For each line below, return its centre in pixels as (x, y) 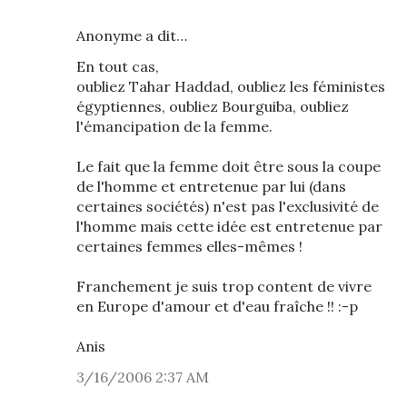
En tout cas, (118, 66)
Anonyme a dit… (132, 35)
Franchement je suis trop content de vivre (224, 286)
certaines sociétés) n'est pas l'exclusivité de (228, 206)
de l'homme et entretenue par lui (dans (211, 186)
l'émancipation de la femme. (174, 126)
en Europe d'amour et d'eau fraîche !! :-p (217, 306)
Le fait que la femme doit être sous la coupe (228, 166)
